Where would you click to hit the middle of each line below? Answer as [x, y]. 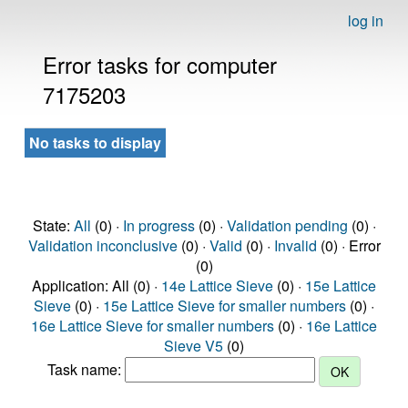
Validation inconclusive [102, 245]
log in [366, 20]
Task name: [86, 370]
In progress [158, 225]
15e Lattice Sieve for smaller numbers [224, 306]
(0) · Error [348, 245]
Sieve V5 [194, 346]
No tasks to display [95, 143]
